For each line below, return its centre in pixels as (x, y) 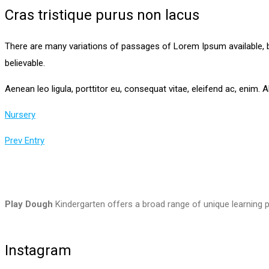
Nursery (20, 115)
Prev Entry (25, 141)
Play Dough (29, 204)
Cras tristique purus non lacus (102, 15)
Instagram (38, 251)
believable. (25, 63)
